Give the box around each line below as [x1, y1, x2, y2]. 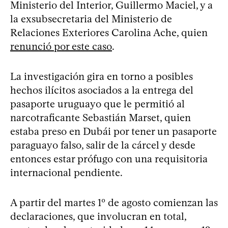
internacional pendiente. [10, 166, 123, 179]
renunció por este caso [10, 40, 112, 52]
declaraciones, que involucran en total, [10, 210, 186, 222]
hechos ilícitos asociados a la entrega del [10, 83, 193, 96]
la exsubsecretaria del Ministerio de [10, 12, 172, 25]
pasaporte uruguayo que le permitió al [10, 97, 185, 110]
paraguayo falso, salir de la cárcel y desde [10, 138, 195, 151]
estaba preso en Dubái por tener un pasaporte [10, 125, 217, 137]
